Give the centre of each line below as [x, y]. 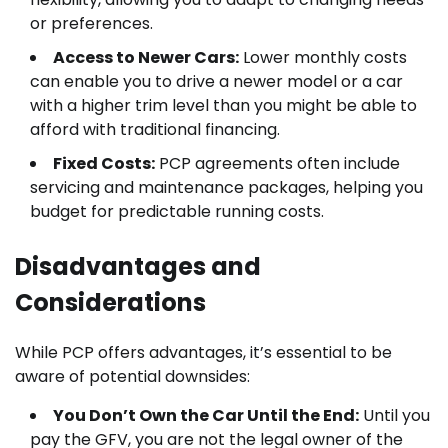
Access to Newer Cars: [146, 57]
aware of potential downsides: [132, 376]
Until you [394, 415]
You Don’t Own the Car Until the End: [206, 415]
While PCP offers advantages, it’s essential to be [203, 352]
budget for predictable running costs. [177, 211]
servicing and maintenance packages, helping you [226, 187]
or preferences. [91, 23]
